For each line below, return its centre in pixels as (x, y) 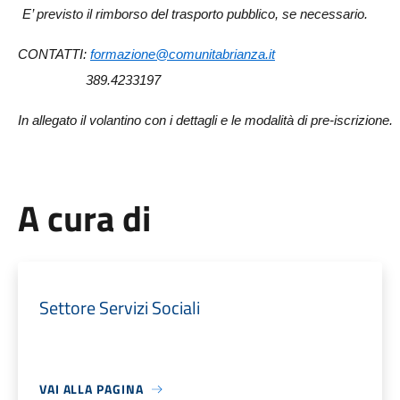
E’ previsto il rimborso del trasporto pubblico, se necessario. (195, 14)
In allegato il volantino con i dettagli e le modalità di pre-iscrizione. (205, 121)
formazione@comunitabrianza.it (182, 54)
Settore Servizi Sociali (119, 308)
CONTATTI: (54, 54)
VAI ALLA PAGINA (91, 389)
